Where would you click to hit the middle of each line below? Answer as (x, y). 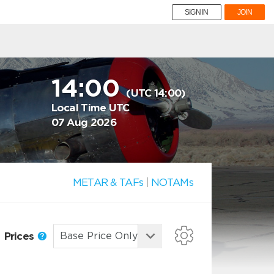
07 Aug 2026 (84, 122)
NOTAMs (172, 182)
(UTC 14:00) (156, 93)
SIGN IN (196, 12)
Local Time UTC (90, 108)
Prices (20, 236)
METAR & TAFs (108, 182)
